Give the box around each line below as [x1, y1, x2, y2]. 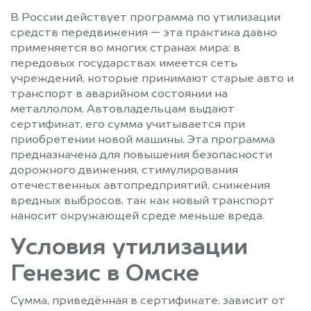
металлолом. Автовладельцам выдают [10, 103, 235, 115]
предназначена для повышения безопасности [10, 149, 272, 161]
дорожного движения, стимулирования [10, 165, 238, 176]
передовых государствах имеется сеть [10, 58, 237, 69]
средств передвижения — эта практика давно [10, 27, 277, 39]
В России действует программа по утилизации [10, 12, 280, 24]
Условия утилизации [10, 237, 248, 260]
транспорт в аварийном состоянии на [10, 88, 228, 100]
